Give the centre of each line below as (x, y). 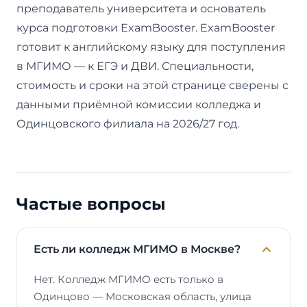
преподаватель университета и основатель (141, 8)
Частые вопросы (91, 204)
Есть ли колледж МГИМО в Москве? (137, 249)
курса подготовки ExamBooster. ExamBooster (146, 27)
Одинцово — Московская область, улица (143, 296)
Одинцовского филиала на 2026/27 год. (128, 123)
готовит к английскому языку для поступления (151, 47)
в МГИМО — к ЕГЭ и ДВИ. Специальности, (135, 66)
